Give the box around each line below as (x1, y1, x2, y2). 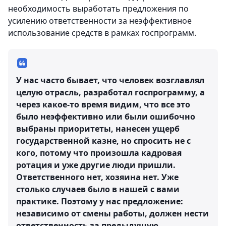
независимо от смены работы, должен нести (16, 207, 209, 219)
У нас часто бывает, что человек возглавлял (16, 74, 204, 86)
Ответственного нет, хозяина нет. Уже (16, 171, 179, 183)
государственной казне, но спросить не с (16, 135, 191, 146)
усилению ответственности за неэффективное (8, 15, 192, 26)
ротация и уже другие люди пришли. (16, 159, 176, 171)
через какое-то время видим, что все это (16, 98, 190, 110)
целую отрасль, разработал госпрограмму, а (16, 86, 205, 98)
